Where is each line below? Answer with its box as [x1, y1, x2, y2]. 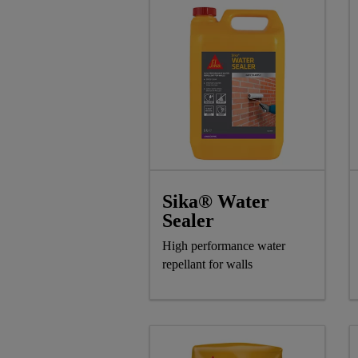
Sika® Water [162, 191, 269, 213]
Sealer [162, 210, 214, 232]
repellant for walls [162, 257, 253, 272]
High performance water [162, 239, 285, 253]
